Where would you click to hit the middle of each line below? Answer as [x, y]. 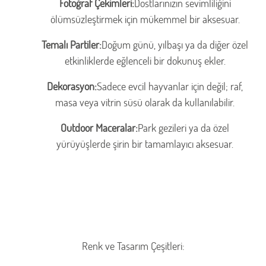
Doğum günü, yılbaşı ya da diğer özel [175, 45]
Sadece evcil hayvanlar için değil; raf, [170, 86]
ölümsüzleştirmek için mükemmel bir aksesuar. [145, 19]
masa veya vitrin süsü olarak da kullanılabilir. [145, 102]
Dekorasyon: [72, 86]
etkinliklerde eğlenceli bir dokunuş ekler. [145, 61]
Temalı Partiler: [72, 45]
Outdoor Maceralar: [99, 128]
